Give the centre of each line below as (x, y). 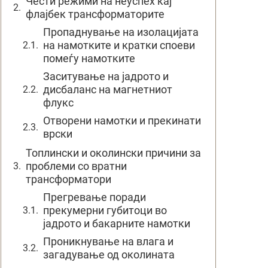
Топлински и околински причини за (113, 153)
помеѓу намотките (89, 58)
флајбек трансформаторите (95, 14)
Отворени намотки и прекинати (122, 121)
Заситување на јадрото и (106, 76)
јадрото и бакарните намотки (117, 223)
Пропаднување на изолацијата (121, 32)
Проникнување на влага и (108, 241)
